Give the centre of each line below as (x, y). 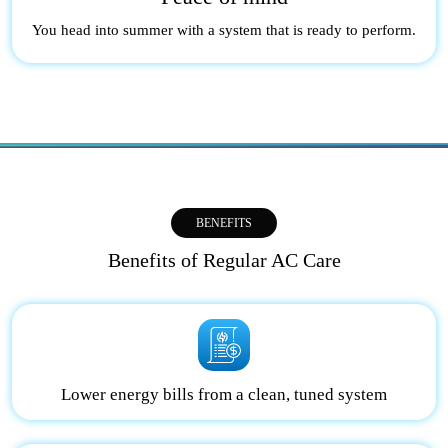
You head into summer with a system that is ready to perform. (224, 29)
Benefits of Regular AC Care (224, 260)
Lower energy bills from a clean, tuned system (224, 395)
